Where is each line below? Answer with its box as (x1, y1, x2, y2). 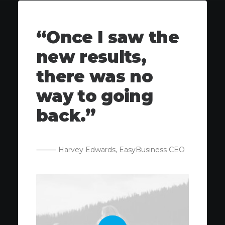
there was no (36, 66, 153, 86)
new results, (36, 47, 146, 67)
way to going (36, 86, 153, 106)
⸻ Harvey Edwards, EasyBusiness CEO (36, 145, 185, 154)
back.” (36, 105, 96, 126)
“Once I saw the (36, 27, 179, 47)
